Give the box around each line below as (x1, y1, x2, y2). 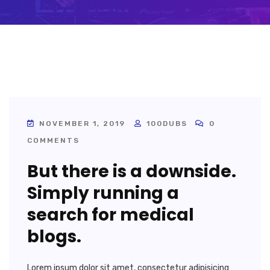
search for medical (27, 202, 194, 227)
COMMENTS (27, 136, 80, 145)
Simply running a (27, 181, 179, 205)
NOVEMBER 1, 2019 (36, 119, 128, 128)
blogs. (27, 224, 81, 248)
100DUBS (146, 119, 187, 128)
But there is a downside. (27, 159, 236, 183)
